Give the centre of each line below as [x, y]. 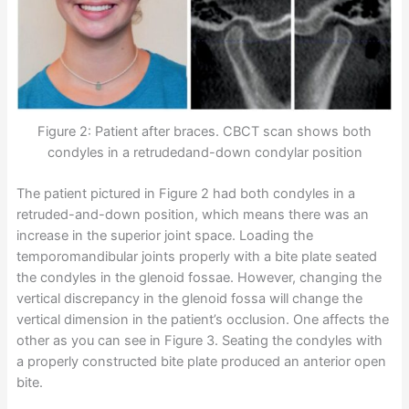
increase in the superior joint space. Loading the [164, 236]
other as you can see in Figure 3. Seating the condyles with [199, 341]
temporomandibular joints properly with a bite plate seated [196, 257]
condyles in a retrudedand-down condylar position [204, 153]
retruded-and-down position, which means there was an [192, 215]
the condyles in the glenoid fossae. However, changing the [199, 278]
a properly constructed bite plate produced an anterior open [201, 362]
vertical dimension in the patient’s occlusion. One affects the [202, 320]
